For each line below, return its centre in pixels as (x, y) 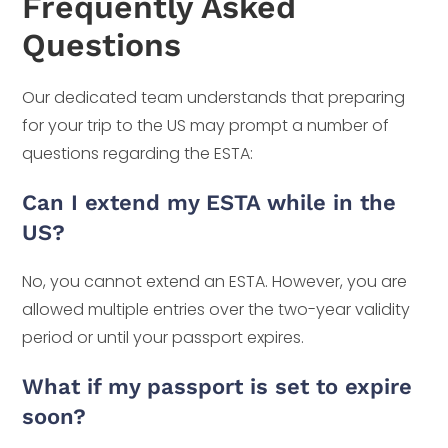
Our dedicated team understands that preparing (214, 97)
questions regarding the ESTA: (138, 153)
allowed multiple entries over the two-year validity (216, 309)
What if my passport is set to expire (217, 386)
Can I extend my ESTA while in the (209, 202)
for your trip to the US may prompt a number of (206, 125)
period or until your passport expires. (163, 337)
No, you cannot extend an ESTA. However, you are (215, 281)
